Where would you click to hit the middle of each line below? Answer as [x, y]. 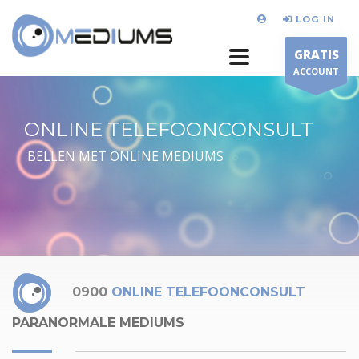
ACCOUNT [316, 71]
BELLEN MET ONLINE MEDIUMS [124, 156]
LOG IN [315, 19]
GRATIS [316, 54]
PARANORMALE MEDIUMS [98, 323]
